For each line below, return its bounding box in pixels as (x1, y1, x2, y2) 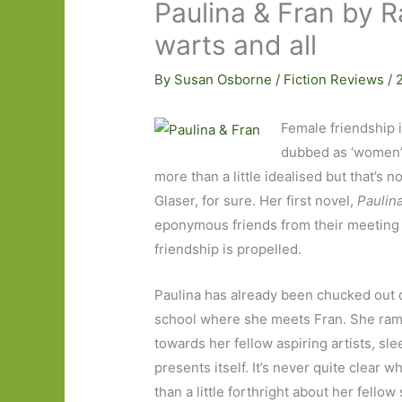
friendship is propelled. (154, 240, 302, 258)
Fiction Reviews (284, 71, 385, 89)
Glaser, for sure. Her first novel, (154, 192, 358, 210)
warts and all (154, 29, 318, 62)
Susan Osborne (174, 71, 276, 89)
